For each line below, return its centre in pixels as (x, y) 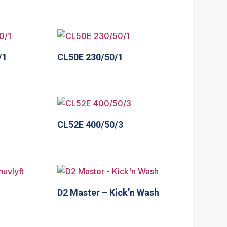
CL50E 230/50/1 (90, 57)
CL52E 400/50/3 (90, 125)
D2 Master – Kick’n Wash (108, 193)
